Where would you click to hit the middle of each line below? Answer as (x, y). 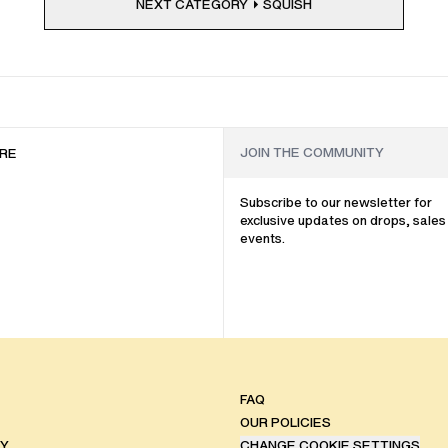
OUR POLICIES (285, 422)
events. (262, 238)
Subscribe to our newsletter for (336, 202)
